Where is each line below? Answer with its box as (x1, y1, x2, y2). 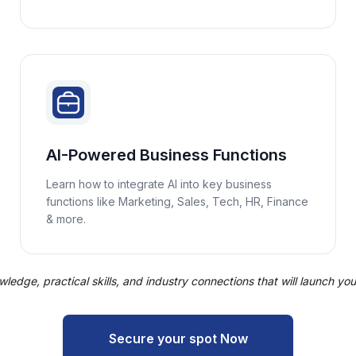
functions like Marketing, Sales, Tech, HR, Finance (46, 195, 309, 208)
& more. (46, 212, 87, 226)
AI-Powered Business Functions (46, 145, 288, 164)
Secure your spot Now (108, 330, 248, 346)
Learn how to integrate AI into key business (46, 177, 273, 191)
